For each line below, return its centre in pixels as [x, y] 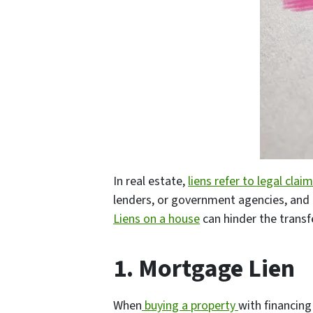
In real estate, [151, 182]
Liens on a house [156, 219]
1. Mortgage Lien [204, 269]
